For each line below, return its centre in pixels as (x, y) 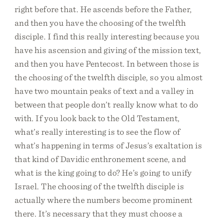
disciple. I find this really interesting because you (107, 36)
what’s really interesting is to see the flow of (98, 132)
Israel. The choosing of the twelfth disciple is (99, 186)
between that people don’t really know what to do (107, 104)
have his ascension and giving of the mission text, (108, 50)
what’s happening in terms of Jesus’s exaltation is (108, 145)
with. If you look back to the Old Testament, (97, 118)
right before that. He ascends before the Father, (103, 9)
